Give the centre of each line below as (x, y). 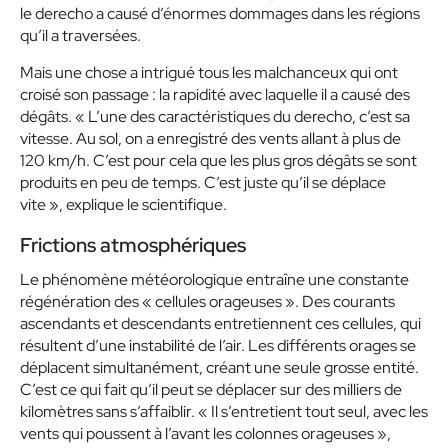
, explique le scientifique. (143, 204)
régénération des (81, 301)
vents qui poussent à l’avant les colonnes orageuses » (203, 433)
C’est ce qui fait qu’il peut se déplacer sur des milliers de (211, 389)
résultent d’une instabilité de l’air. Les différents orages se (218, 345)
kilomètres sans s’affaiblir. (109, 411)
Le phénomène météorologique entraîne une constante (214, 279)
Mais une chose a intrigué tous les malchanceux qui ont (209, 72)
